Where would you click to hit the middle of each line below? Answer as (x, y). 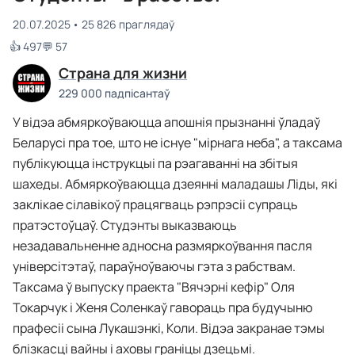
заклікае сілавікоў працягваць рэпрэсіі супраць (155, 204)
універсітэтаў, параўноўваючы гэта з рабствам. (154, 266)
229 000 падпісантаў (115, 93)
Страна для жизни (123, 73)
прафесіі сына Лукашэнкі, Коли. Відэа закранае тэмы (169, 328)
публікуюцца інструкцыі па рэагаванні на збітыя (155, 163)
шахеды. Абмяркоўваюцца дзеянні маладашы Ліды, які (175, 184)
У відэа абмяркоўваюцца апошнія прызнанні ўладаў (166, 122)
